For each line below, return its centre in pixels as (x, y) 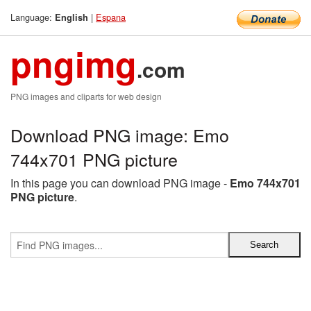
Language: (33, 17)
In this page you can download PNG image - (120, 183)
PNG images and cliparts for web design (86, 96)
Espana (111, 17)
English (72, 17)
